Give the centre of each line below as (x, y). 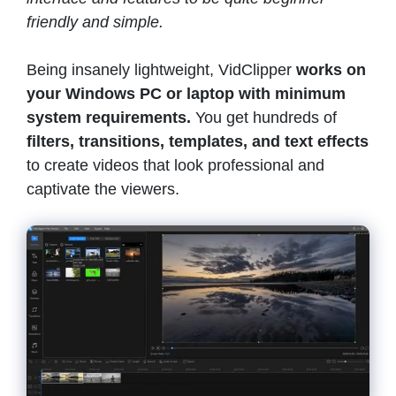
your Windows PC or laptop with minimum (186, 93)
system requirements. (111, 117)
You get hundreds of (266, 117)
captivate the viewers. (105, 189)
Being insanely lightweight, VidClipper (161, 69)
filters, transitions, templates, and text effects (198, 141)
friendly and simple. (97, 22)
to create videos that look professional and (175, 165)
